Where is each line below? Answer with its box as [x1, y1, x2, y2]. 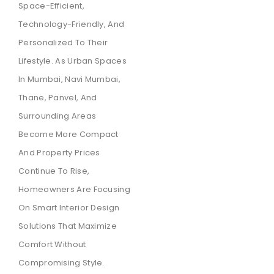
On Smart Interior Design [18, 202, 120, 214]
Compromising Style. [18, 257, 105, 269]
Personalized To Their [18, 37, 108, 49]
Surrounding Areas [18, 110, 97, 122]
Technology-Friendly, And [18, 18, 125, 31]
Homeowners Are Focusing [18, 183, 130, 196]
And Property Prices [18, 147, 100, 159]
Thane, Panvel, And [18, 92, 97, 104]
